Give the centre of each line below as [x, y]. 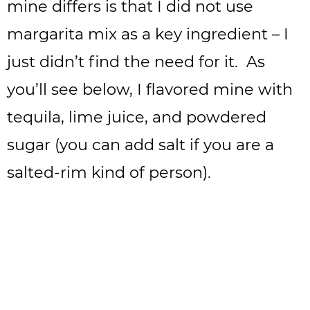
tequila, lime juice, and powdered [137, 117]
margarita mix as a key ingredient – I [148, 34]
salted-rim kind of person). [109, 172]
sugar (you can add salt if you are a [140, 144]
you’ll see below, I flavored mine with [150, 89]
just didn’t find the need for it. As [136, 61]
